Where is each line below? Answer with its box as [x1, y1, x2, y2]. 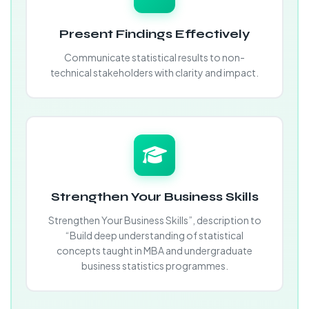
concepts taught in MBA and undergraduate [57, 244, 252, 257]
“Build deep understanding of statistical [66, 229, 243, 241]
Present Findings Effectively [59, 26, 250, 41]
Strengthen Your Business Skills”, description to [48, 214, 261, 226]
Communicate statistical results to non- [64, 51, 245, 63]
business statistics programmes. [81, 259, 228, 272]
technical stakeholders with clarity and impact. [50, 66, 259, 79]
